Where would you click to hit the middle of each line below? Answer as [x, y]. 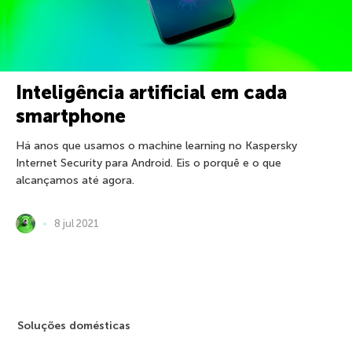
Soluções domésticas [74, 326]
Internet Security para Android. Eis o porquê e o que [148, 163]
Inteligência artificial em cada [151, 93]
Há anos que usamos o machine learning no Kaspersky [156, 146]
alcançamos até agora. [75, 181]
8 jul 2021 [77, 224]
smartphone [71, 116]
